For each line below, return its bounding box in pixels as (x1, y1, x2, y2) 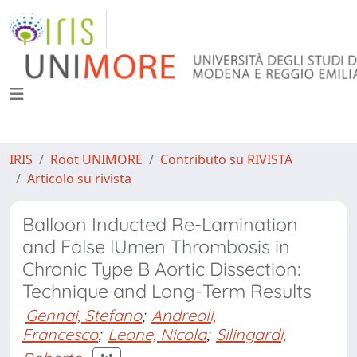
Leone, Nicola (108, 324, 206, 344)
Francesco (22, 324, 98, 344)
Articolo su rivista (27, 170, 131, 187)
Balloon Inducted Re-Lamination (22, 213, 298, 236)
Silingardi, (216, 324, 286, 344)
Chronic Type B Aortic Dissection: (22, 257, 300, 280)
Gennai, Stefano (25, 305, 142, 325)
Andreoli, (151, 305, 216, 325)
